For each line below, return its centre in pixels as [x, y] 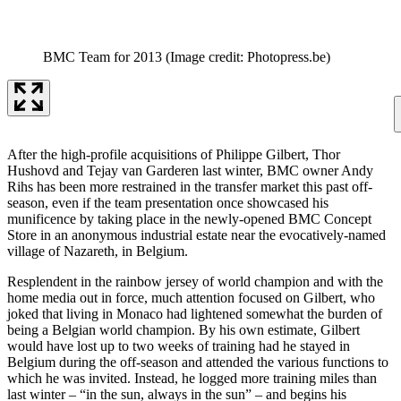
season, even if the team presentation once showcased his [168, 202]
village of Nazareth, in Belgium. [98, 251]
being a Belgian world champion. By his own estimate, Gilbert [183, 329]
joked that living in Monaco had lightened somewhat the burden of [195, 313]
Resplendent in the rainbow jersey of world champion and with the [195, 281]
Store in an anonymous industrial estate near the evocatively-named [196, 235]
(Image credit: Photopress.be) [248, 56]
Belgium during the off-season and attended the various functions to [198, 362]
